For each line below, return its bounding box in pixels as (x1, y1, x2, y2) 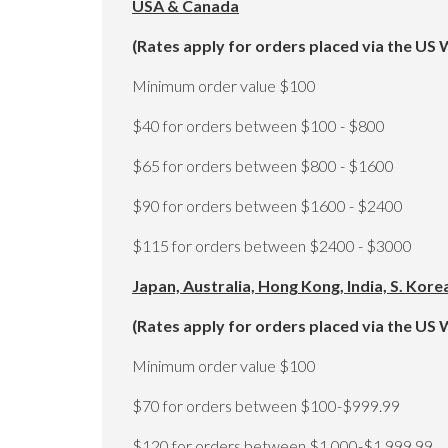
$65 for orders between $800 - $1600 (132, 156, 394, 175)
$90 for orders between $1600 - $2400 (132, 196, 403, 215)
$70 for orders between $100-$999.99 (132, 396, 400, 415)
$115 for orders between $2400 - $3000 (132, 236, 412, 255)
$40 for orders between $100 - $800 (132, 116, 385, 135)
